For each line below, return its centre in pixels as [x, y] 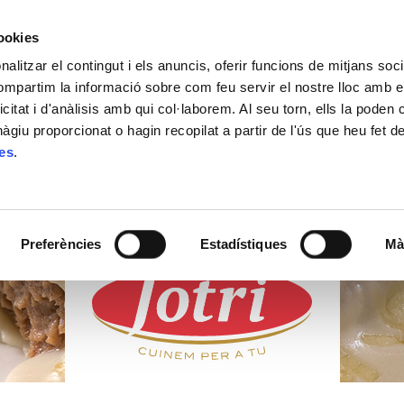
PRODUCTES [202, 190]
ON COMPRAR [185, 67]
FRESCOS [202, 211]
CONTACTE [298, 67]
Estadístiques [243, 244]
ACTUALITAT [69, 67]
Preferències [61, 244]
